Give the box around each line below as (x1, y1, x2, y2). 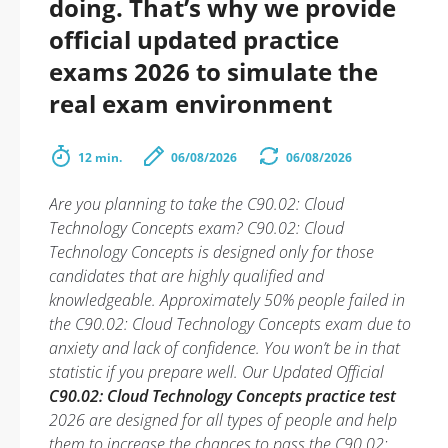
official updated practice (49, 23, 339, 56)
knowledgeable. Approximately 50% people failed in (49, 289, 405, 311)
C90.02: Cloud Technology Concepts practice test (49, 385, 396, 407)
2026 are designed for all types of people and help (49, 409, 397, 431)
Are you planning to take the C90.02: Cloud (49, 193, 344, 215)
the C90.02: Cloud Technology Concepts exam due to (49, 313, 411, 335)
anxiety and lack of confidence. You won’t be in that (49, 337, 400, 359)
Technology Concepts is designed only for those (49, 241, 374, 263)
